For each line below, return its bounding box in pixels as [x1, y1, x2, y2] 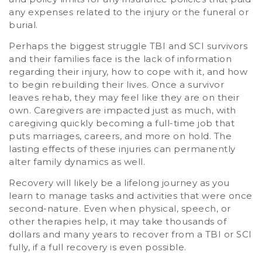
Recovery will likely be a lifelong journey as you [9, 177, 230, 189]
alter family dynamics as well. [9, 156, 145, 167]
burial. [9, 19, 38, 30]
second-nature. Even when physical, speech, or [9, 203, 231, 215]
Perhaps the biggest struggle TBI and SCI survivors [9, 40, 247, 51]
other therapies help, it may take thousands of [9, 216, 226, 227]
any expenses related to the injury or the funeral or [9, 6, 249, 18]
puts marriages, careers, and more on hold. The [9, 130, 232, 142]
